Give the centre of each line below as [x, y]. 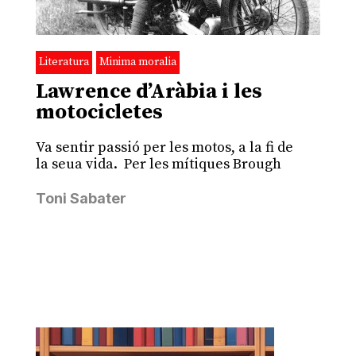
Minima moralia [137, 62]
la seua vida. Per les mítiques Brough [158, 164]
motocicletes [99, 112]
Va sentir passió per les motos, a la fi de [164, 147]
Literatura [64, 62]
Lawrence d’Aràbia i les [149, 91]
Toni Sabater [81, 198]
